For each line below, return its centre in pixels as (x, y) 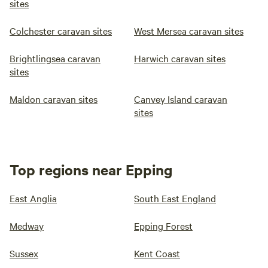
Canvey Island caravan (181, 99)
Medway (27, 226)
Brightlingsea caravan (55, 58)
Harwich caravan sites (180, 58)
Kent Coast (157, 253)
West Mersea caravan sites (189, 31)
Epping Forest (163, 226)
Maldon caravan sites (54, 99)
